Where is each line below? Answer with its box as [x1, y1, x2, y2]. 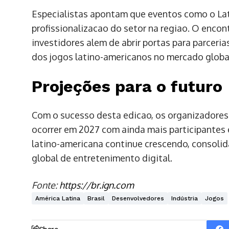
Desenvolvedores [112, 194, 164, 202]
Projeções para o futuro [32, 76, 222, 96]
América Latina [35, 194, 80, 202]
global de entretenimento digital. [32, 152, 172, 164]
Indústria [171, 194, 198, 202]
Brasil [87, 194, 105, 202]
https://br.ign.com [59, 179, 134, 191]
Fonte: [32, 179, 59, 191]
